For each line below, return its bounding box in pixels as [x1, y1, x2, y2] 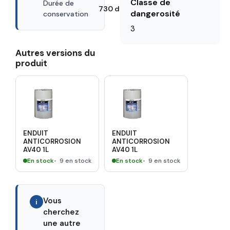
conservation [43, 9, 88, 19]
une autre [43, 218, 81, 229]
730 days [99, 4, 132, 13]
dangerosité [130, 8, 180, 20]
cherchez [43, 207, 79, 218]
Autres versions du [15, 47, 95, 59]
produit [15, 57, 47, 69]
